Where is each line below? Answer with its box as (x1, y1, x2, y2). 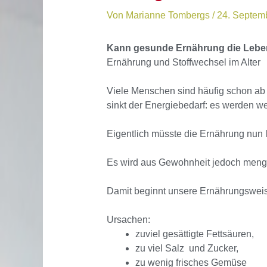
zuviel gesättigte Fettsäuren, (135, 229, 254, 240)
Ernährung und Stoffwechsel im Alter (106, 57, 260, 68)
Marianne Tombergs (125, 10, 212, 21)
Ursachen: (106, 215, 150, 225)
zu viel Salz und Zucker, (135, 243, 238, 254)
